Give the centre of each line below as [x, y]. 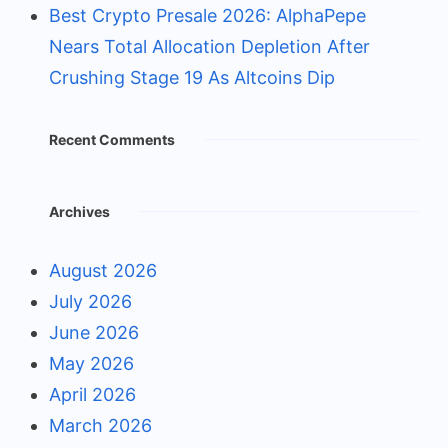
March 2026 [100, 425]
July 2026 [90, 301]
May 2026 [91, 363]
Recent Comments [112, 139]
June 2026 [94, 332]
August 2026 [103, 270]
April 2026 [92, 394]
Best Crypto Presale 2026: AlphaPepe [207, 15]
